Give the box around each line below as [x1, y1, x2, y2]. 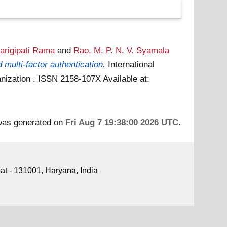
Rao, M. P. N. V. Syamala [73, 45, 170, 55]
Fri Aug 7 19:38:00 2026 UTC [65, 117, 178, 127]
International [108, 59, 155, 69]
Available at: [103, 73, 150, 84]
